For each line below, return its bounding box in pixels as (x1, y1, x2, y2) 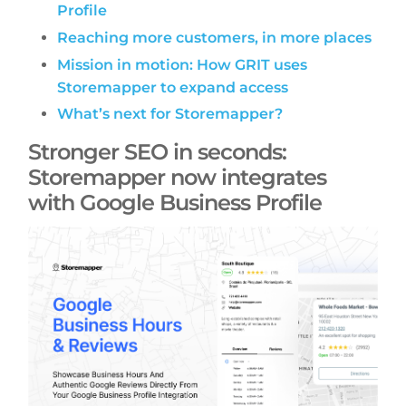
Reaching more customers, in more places (57, 28, 372, 46)
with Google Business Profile (28, 189, 328, 217)
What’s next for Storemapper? (57, 105, 284, 123)
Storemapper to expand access (57, 78, 289, 96)
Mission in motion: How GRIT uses (57, 55, 308, 73)
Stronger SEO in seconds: (28, 139, 287, 166)
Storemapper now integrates (28, 164, 327, 191)
